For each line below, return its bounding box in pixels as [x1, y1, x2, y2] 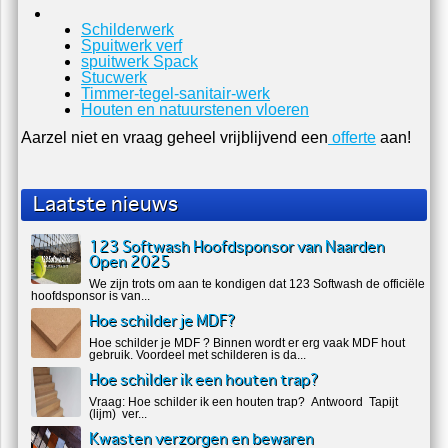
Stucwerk [81, 70, 148, 87]
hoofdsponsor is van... [31, 290, 151, 304]
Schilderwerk [81, 22, 175, 39]
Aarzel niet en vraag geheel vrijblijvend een [21, 130, 329, 147]
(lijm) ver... [89, 408, 148, 422]
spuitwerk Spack [81, 54, 199, 71]
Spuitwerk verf [81, 38, 183, 55]
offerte [328, 130, 377, 147]
